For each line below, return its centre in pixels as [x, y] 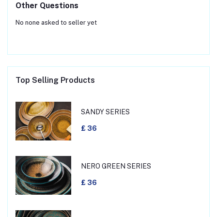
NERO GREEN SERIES [116, 166]
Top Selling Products [55, 80]
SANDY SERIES [105, 112]
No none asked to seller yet [56, 22]
